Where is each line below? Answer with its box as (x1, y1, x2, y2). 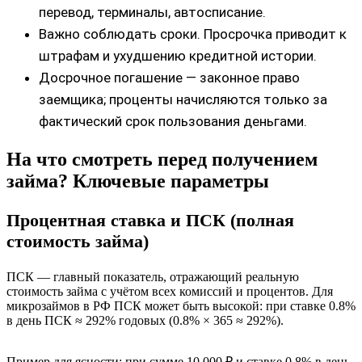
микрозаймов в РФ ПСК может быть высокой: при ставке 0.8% (6, 298, 356, 313)
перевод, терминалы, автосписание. (39, 3, 266, 20)
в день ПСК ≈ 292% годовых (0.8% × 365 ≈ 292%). (6, 313, 284, 327)
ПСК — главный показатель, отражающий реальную (6, 269, 299, 284)
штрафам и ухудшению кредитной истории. (39, 47, 317, 64)
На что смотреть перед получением (6, 148, 318, 170)
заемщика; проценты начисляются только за (39, 90, 327, 107)
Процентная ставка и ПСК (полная (6, 209, 294, 230)
